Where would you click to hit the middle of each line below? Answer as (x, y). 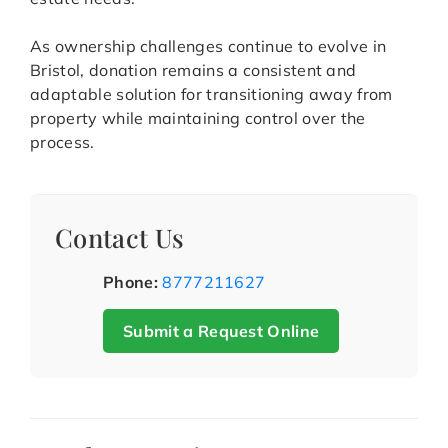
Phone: (130, 282)
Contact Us (120, 237)
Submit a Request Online (221, 331)
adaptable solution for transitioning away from (211, 94)
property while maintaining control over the (198, 118)
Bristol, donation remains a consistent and (193, 70)
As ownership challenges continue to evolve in (208, 46)
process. (62, 142)
